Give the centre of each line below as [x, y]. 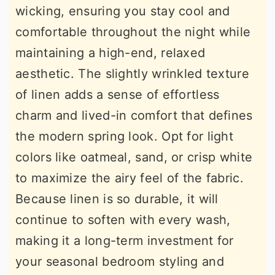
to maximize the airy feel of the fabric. [130, 178]
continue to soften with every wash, [123, 219]
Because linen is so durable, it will [117, 199]
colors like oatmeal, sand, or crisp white [134, 157]
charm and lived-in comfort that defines [134, 115]
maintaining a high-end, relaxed [110, 52]
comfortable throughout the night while [133, 32]
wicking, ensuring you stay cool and [123, 11]
